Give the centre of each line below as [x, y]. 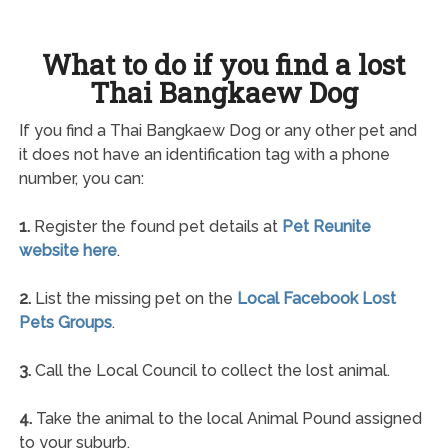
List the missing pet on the [133, 298]
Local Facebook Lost [316, 298]
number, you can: [81, 178]
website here [67, 250]
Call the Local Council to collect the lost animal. [210, 370]
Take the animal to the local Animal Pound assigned [226, 418]
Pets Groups [65, 322]
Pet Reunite [326, 226]
